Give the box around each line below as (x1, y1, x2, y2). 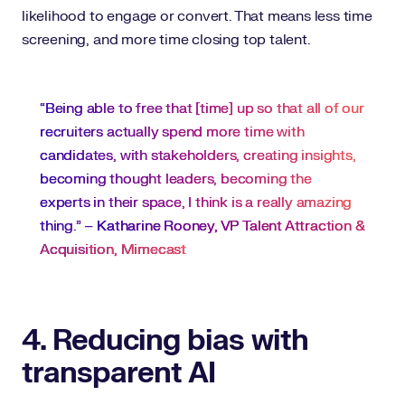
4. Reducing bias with (22, 322, 308, 359)
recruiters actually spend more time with (40, 123, 305, 141)
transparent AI (22, 354, 215, 391)
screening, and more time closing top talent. (22, 31, 310, 49)
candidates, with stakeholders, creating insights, (40, 146, 356, 165)
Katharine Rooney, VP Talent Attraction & (97, 217, 365, 235)
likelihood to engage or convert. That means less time (22, 7, 372, 25)
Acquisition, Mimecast (40, 240, 187, 259)
